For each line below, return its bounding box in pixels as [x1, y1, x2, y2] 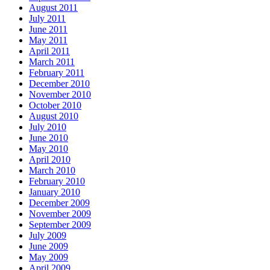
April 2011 [29, 46, 70, 57]
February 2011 [29, 67, 84, 78]
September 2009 [29, 219, 91, 230]
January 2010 [29, 187, 80, 198]
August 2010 [29, 111, 78, 122]
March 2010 [29, 165, 75, 176]
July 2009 [29, 230, 66, 241]
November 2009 [29, 209, 91, 219]
